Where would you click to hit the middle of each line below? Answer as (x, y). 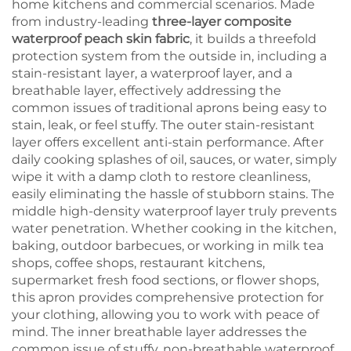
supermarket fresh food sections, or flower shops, (165, 280)
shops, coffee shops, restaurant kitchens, (138, 262)
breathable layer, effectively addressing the (147, 90)
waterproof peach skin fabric (101, 38)
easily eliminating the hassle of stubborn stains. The (173, 194)
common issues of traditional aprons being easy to (169, 107)
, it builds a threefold (253, 38)
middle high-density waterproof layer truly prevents (174, 211)
